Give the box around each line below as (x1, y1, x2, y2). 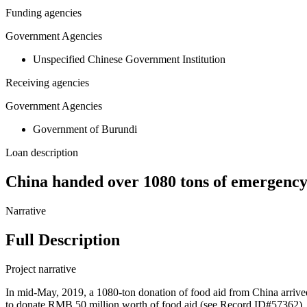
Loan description (5, 147, 78, 159)
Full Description (5, 231, 120, 249)
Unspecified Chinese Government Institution (33, 53, 225, 66)
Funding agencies (5, 7, 82, 19)
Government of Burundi (33, 123, 137, 136)
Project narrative (5, 263, 76, 275)
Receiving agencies (5, 77, 89, 89)
